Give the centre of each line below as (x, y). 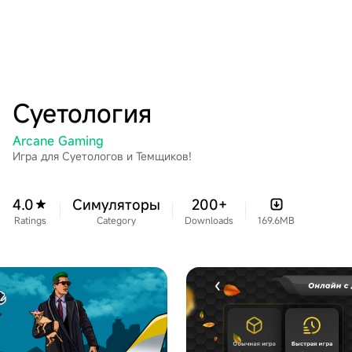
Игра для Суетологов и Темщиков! (102, 156)
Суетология (82, 113)
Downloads (209, 220)
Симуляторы (116, 204)
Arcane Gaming (58, 141)
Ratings (30, 220)
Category (116, 220)
